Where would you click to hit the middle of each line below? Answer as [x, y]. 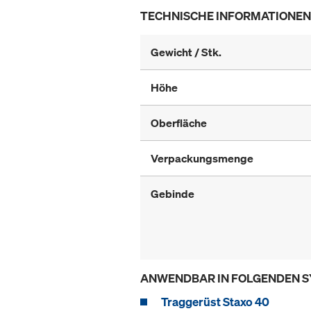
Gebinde [173, 194]
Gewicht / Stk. [186, 52]
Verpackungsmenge [202, 159]
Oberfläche [179, 123]
